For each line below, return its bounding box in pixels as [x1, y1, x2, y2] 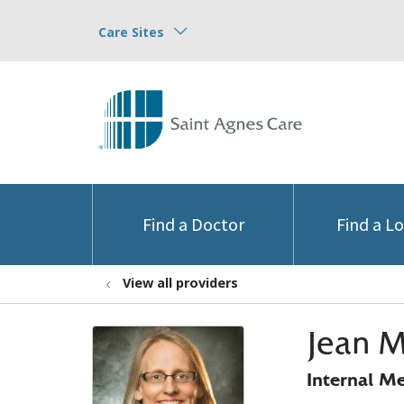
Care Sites [98, 23, 164, 41]
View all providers [123, 274, 238, 291]
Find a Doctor [142, 213, 244, 235]
